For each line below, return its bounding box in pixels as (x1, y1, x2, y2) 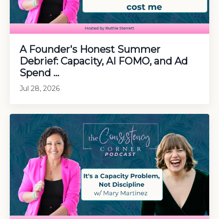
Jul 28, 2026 (20, 84, 60, 93)
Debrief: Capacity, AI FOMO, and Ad (20, 55, 188, 67)
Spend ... (20, 66, 59, 79)
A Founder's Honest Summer (20, 43, 160, 55)
